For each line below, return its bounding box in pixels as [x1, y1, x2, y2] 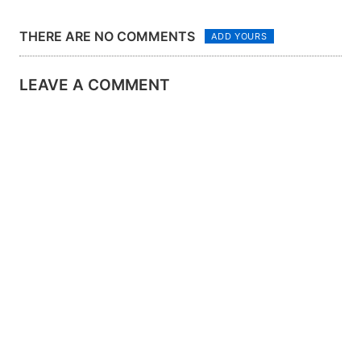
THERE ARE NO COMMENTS [19, 28, 195, 45]
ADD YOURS [211, 30, 268, 42]
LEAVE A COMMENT [19, 76, 170, 95]
